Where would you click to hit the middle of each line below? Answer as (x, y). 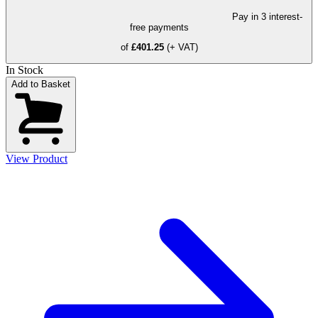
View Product (37, 159)
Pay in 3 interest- (267, 16)
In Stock (24, 70)
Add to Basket (41, 84)
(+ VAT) (182, 47)
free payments (159, 27)
